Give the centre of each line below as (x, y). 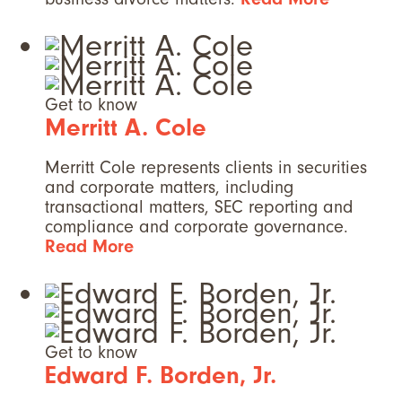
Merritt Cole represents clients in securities (206, 168)
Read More (89, 247)
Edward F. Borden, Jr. (161, 376)
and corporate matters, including (169, 188)
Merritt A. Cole (126, 128)
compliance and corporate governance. (197, 227)
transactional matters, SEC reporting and (199, 207)
